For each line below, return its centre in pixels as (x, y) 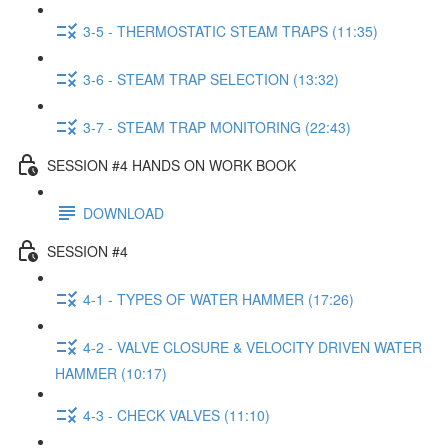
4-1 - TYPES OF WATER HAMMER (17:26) (218, 298)
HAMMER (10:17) (111, 373)
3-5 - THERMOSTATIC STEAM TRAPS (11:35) (230, 30)
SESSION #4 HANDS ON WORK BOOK (171, 164)
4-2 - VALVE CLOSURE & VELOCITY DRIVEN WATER (252, 346)
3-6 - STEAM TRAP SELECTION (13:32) (211, 78)
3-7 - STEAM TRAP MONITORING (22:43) (217, 126)
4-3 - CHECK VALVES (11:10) (176, 414)
